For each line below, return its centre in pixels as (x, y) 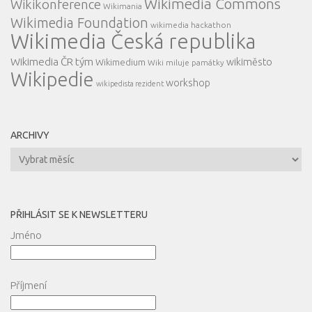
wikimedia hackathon (191, 25)
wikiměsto (249, 62)
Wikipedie (52, 80)
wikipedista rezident (130, 84)
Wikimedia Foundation (79, 23)
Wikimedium (120, 62)
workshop (188, 83)
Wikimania (123, 6)
